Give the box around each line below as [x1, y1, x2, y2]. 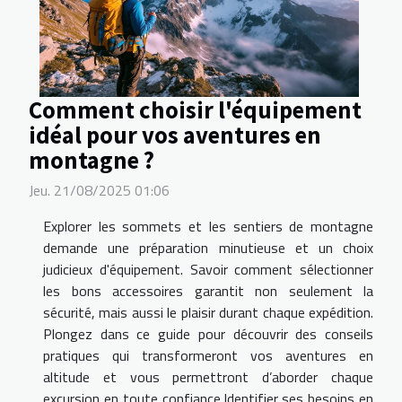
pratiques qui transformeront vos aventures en [43, 345, 373, 367]
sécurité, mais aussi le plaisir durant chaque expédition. [43, 301, 373, 324]
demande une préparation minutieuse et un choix [43, 237, 373, 259]
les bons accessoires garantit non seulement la [43, 280, 373, 302]
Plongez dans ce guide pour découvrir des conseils [43, 323, 373, 345]
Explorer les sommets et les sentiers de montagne [43, 215, 373, 238]
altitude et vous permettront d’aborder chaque [43, 366, 373, 389]
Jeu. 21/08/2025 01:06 [29, 179, 170, 202]
